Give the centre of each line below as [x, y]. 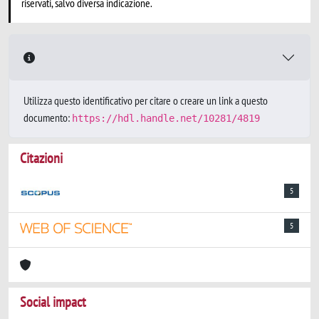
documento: [48, 117]
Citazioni [41, 158]
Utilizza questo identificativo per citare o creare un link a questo [146, 100]
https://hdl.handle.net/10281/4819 [166, 118]
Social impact [53, 302]
